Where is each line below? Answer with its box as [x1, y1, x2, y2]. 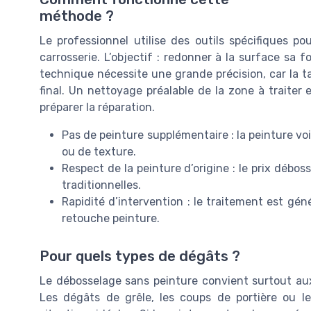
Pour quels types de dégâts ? [40, 247, 240, 264]
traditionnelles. [62, 178, 141, 192]
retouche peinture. [62, 212, 160, 226]
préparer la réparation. [40, 101, 155, 115]
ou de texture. [62, 145, 136, 159]
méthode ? [40, 8, 114, 25]
